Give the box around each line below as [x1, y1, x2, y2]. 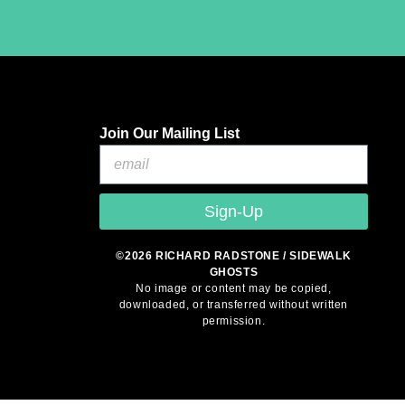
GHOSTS [209, 265, 259, 278]
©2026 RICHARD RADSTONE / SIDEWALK [116, 249, 352, 262]
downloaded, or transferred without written [118, 297, 348, 311]
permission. [202, 314, 266, 327]
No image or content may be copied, [136, 281, 332, 295]
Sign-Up [203, 202, 263, 221]
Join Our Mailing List [99, 125, 240, 141]
